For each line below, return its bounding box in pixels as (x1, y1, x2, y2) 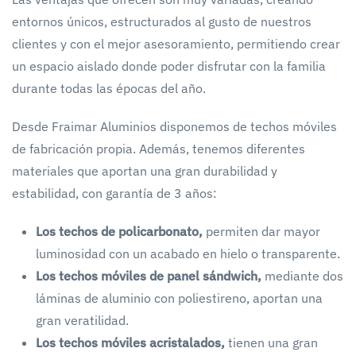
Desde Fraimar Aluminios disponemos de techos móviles (12, 118, 337, 134)
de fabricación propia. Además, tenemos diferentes (12, 140, 305, 157)
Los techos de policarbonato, (36, 222, 203, 239)
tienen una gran (225, 334, 318, 350)
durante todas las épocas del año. (12, 79, 206, 96)
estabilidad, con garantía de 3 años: (12, 184, 217, 201)
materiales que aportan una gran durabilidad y (12, 162, 277, 179)
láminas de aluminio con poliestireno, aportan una (36, 289, 323, 306)
